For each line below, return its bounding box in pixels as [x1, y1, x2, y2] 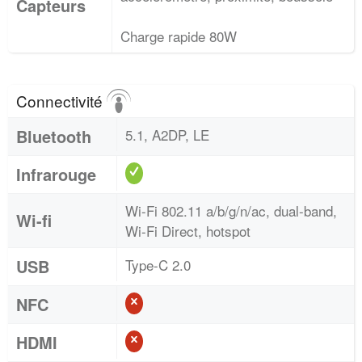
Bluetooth [16, 124, 91, 148]
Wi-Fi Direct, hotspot [125, 221, 250, 241]
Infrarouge [16, 162, 96, 186]
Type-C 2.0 [125, 255, 191, 275]
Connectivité [16, 90, 107, 112]
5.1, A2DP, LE [125, 124, 209, 145]
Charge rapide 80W [120, 26, 237, 46]
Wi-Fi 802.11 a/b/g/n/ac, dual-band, [125, 200, 337, 221]
